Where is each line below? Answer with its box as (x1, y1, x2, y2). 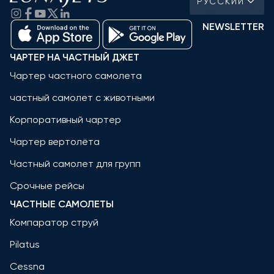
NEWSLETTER (202, 21, 264, 33)
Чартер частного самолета (10, 70, 142, 82)
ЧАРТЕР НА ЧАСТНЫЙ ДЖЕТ (10, 51, 139, 64)
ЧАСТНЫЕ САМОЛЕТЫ (10, 198, 114, 210)
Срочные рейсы (10, 180, 84, 192)
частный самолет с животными (10, 92, 155, 104)
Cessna (10, 261, 45, 273)
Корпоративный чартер (10, 114, 121, 126)
